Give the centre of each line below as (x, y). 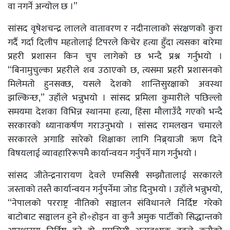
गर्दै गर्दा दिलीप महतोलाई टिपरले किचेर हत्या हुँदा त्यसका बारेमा (115, 43)
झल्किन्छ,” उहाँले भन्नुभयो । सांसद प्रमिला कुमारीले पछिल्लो (115, 98)
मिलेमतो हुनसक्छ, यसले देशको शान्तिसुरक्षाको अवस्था (115, 84)
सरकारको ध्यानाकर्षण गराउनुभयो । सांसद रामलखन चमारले (115, 126)
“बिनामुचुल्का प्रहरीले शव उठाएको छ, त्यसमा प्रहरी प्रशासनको (115, 70)
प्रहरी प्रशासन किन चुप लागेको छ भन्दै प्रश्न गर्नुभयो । (115, 56)
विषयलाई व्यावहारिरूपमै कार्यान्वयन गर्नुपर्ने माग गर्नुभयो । (102, 154)
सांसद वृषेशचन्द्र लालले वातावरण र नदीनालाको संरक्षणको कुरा (115, 29)
